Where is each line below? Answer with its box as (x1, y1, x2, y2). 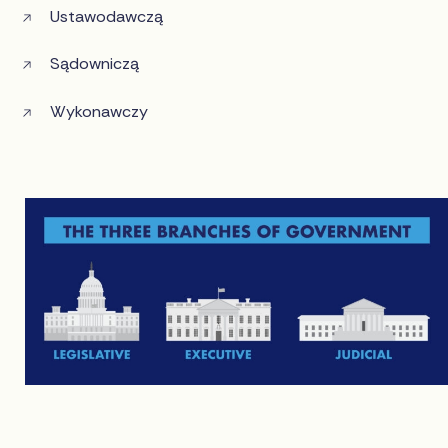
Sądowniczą (50, 53, 140, 75)
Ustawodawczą (50, 6, 164, 28)
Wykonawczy (50, 100, 149, 122)
